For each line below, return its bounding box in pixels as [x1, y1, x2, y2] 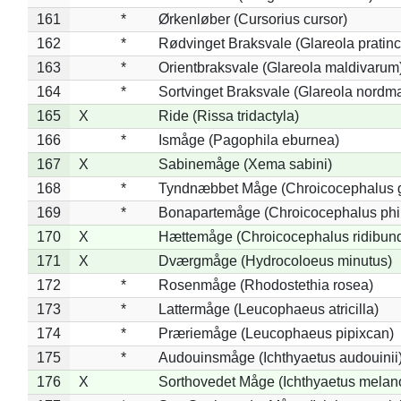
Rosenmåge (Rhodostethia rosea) [158, 277, 373, 293]
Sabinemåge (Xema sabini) [158, 156, 332, 172]
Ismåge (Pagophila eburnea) [158, 132, 339, 148]
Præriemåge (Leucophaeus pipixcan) [158, 325, 394, 341]
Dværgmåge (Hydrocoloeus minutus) [158, 252, 392, 269]
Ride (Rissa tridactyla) [158, 107, 299, 124]
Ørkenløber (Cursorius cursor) [158, 11, 347, 27]
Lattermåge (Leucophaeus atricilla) [158, 301, 379, 317]
